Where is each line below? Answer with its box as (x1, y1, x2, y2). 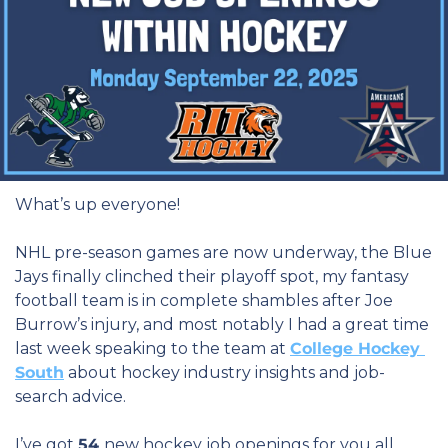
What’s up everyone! (15, 195, 180, 215)
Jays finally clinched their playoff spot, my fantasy (15, 267, 409, 287)
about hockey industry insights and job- (64, 363, 385, 383)
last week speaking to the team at (15, 339, 290, 359)
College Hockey (290, 339, 420, 359)
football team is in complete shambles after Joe (15, 291, 393, 311)
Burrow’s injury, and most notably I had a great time (15, 315, 429, 335)
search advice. (15, 387, 126, 407)
